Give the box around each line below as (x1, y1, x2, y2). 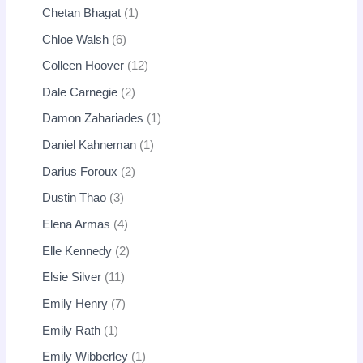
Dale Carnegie (42, 85, 118, 99)
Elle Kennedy (42, 244, 113, 258)
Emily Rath (42, 323, 101, 337)
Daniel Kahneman (42, 139, 137, 152)
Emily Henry (42, 297, 109, 310)
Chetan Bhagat (42, 6, 122, 19)
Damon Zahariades (42, 112, 144, 126)
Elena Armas (42, 218, 111, 232)
